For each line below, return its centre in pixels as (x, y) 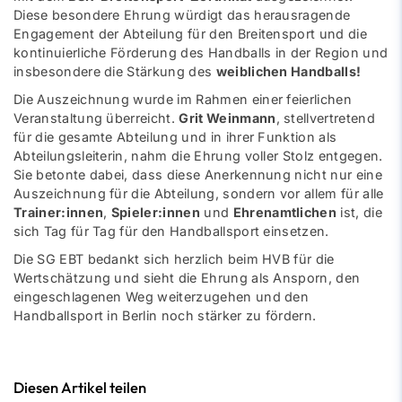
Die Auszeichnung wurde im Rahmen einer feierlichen (183, 100)
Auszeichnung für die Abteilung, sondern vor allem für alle (199, 194)
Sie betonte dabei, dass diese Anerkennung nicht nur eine (198, 175)
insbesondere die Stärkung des (115, 72)
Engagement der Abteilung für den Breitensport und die (190, 34)
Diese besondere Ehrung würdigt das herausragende (182, 15)
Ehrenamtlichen (285, 213)
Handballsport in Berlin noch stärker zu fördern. (165, 316)
